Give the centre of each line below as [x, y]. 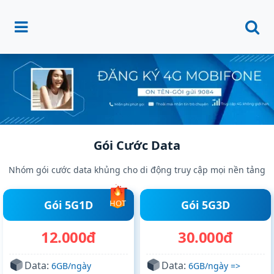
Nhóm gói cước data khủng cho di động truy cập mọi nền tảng [137, 170]
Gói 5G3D [206, 205]
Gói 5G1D [68, 205]
